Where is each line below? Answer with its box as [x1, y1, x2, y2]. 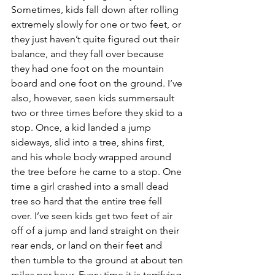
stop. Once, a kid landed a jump [11, 122, 153, 133]
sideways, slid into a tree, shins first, [11, 136, 167, 148]
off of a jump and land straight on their [11, 225, 182, 236]
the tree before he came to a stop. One [11, 166, 184, 177]
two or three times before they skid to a [11, 107, 185, 118]
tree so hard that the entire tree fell [11, 195, 165, 207]
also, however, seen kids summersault [11, 92, 177, 104]
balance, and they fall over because [11, 48, 166, 60]
